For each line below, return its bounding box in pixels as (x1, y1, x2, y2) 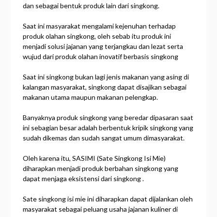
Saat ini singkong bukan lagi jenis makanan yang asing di (23, 72, 189, 81)
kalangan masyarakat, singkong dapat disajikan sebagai (23, 82, 187, 91)
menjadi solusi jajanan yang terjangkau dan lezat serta (23, 42, 184, 50)
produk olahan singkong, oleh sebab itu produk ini (23, 31, 171, 40)
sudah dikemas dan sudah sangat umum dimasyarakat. (23, 133, 185, 142)
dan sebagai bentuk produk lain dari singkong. (23, 1, 160, 10)
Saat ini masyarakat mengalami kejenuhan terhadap (23, 21, 176, 30)
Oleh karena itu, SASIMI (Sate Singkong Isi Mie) (23, 154, 166, 162)
